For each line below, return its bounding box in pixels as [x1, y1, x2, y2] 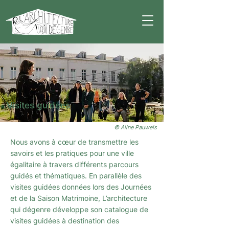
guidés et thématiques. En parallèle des [10, 171, 142, 180]
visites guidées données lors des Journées [10, 182, 151, 191]
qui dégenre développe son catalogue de [10, 205, 148, 214]
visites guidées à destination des [10, 216, 119, 225]
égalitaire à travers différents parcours [10, 160, 139, 169]
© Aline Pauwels [114, 124, 157, 131]
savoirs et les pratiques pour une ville [10, 149, 134, 157]
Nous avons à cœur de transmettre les [10, 138, 139, 146]
